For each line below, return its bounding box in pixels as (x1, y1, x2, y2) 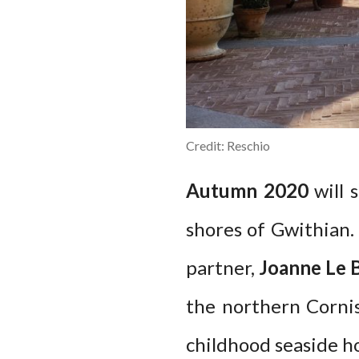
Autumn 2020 (186, 178, 309, 202)
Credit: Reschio (186, 137, 270, 153)
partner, (186, 255, 259, 279)
